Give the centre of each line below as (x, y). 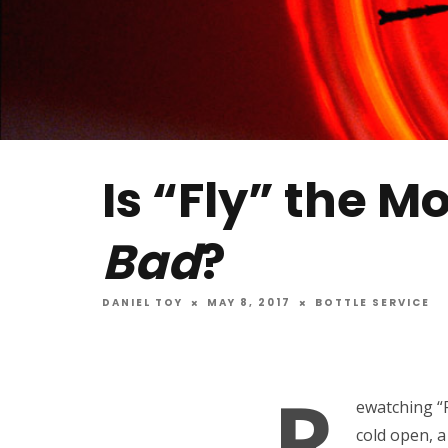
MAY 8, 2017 (249, 303)
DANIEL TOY (142, 303)
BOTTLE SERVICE (372, 303)
